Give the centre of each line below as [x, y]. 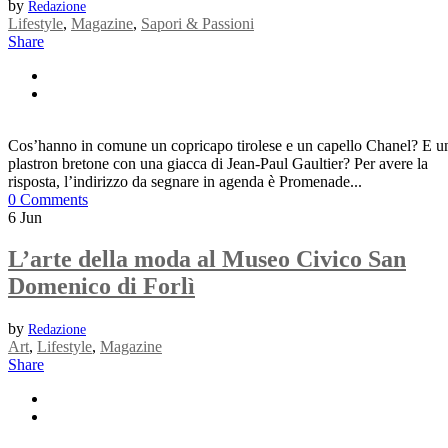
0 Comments [48, 199]
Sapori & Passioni [197, 23]
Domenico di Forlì [101, 286]
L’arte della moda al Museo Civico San [207, 259]
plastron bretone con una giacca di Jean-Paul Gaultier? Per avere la [218, 163]
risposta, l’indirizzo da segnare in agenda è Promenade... [185, 181]
